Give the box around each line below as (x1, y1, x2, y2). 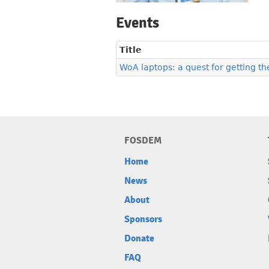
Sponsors (124, 213, 162, 226)
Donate (124, 232, 154, 245)
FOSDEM (124, 134, 162, 147)
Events (116, 14, 159, 32)
